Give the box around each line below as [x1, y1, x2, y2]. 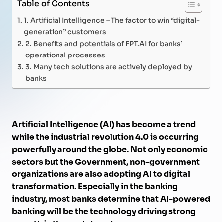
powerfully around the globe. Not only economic [12, 143, 208, 156]
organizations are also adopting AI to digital [12, 168, 190, 180]
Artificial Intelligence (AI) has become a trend [12, 118, 196, 131]
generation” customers [23, 26, 106, 36]
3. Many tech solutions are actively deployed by [25, 61, 192, 71]
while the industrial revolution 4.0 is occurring [12, 131, 199, 143]
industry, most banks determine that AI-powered [12, 193, 210, 205]
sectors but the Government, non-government [12, 156, 200, 168]
